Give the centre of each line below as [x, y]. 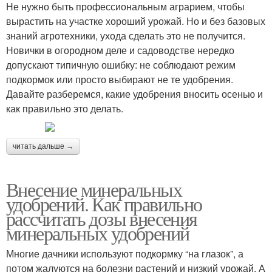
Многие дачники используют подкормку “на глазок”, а [125, 254]
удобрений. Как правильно [104, 204]
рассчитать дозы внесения [102, 219]
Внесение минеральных [94, 189]
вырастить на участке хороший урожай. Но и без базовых [136, 21]
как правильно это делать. [65, 109]
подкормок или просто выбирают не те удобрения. [120, 80]
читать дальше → [43, 147]
